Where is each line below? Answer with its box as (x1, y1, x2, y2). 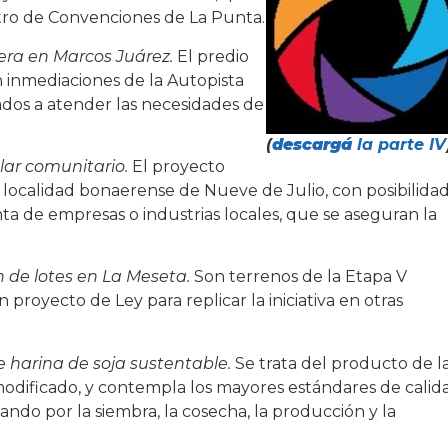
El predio (173, 46, 249, 66)
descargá (271, 135, 352, 155)
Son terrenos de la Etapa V (190, 267, 407, 287)
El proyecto (128, 157, 225, 177)
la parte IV (351, 135, 446, 155)
